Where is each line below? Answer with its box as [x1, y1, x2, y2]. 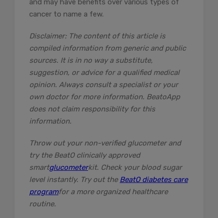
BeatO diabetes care [120, 175, 188, 184]
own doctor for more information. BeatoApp [29, 92, 180, 101]
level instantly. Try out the [29, 175, 120, 184]
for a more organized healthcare [58, 187, 168, 196]
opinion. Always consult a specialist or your [29, 80, 178, 89]
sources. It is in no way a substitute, [29, 55, 153, 65]
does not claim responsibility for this [29, 104, 155, 113]
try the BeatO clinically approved [29, 150, 140, 160]
